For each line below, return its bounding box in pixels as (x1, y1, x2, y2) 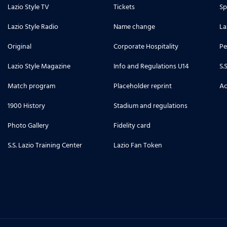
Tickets (113, 1, 135, 13)
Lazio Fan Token (113, 139, 162, 151)
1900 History (8, 100, 45, 111)
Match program (8, 80, 55, 92)
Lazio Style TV (8, 1, 49, 13)
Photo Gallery (8, 120, 49, 131)
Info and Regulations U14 (113, 60, 189, 72)
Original (8, 41, 31, 52)
